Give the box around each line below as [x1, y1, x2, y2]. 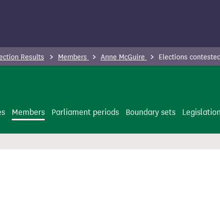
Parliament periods [52, 108, 119, 117]
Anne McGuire [101, 53, 147, 61]
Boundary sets [126, 108, 175, 117]
